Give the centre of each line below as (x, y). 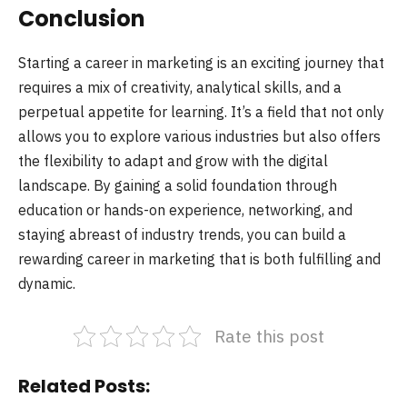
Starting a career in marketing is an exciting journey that (201, 63)
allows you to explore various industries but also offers (199, 137)
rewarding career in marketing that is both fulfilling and (199, 259)
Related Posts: (84, 386)
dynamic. (47, 284)
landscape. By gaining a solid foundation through (178, 186)
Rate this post (269, 336)
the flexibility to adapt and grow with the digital (173, 161)
